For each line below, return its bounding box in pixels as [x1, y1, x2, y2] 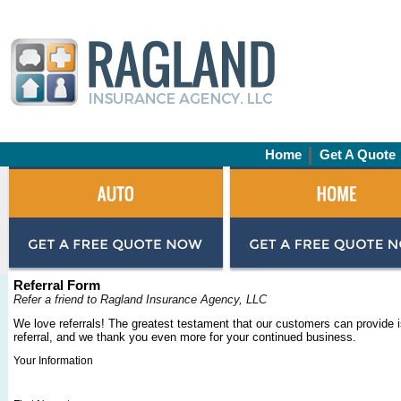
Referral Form [13, 278, 100, 293]
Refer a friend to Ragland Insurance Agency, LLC [13, 293, 267, 306]
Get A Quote [320, 148, 396, 162]
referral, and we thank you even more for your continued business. [13, 330, 356, 344]
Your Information [13, 354, 93, 367]
